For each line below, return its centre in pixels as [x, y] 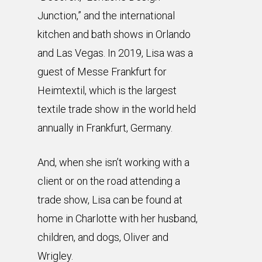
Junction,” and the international [106, 16]
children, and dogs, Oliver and [103, 237]
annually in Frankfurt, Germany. [105, 128]
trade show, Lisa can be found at [110, 200]
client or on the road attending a [109, 181]
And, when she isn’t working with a [113, 163]
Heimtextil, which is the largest [107, 91]
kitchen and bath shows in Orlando [114, 35]
